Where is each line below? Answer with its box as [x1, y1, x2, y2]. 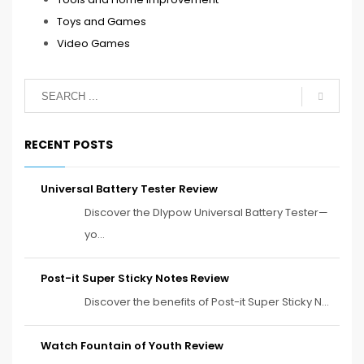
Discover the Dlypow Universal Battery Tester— [84, 205, 328, 221]
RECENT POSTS [24, 136, 113, 154]
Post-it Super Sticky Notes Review [41, 271, 229, 287]
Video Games [57, 36, 130, 52]
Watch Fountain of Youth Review [41, 338, 223, 354]
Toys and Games [57, 14, 146, 30]
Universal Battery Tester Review [41, 181, 218, 197]
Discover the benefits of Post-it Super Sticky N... [84, 294, 329, 310]
